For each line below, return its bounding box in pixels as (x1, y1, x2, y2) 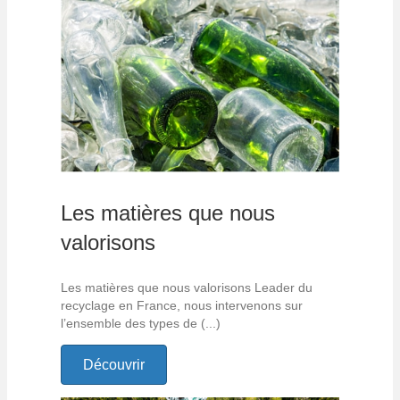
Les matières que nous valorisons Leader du (61, 279, 312, 295)
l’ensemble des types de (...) (61, 315, 221, 330)
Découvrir (83, 356, 145, 372)
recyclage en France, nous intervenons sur (61, 297, 303, 312)
